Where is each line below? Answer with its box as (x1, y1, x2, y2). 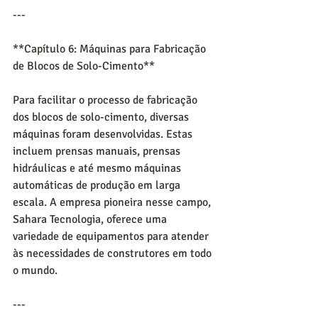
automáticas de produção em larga (13, 178, 183, 193)
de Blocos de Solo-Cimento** (13, 59, 155, 74)
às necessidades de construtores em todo (13, 246, 214, 261)
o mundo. (13, 263, 57, 278)
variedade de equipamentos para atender (13, 229, 212, 244)
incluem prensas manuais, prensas (13, 144, 183, 159)
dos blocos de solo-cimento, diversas (13, 110, 192, 125)
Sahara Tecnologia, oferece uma (13, 212, 170, 227)
